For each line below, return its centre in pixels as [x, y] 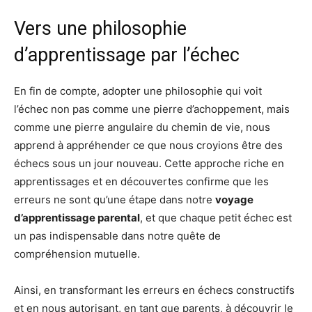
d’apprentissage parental [77, 218]
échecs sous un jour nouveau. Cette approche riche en [149, 163]
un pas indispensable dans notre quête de [117, 236]
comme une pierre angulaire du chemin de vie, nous [142, 127]
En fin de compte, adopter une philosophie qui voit [138, 91]
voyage [234, 200]
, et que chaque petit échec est [216, 218]
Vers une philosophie [100, 29]
